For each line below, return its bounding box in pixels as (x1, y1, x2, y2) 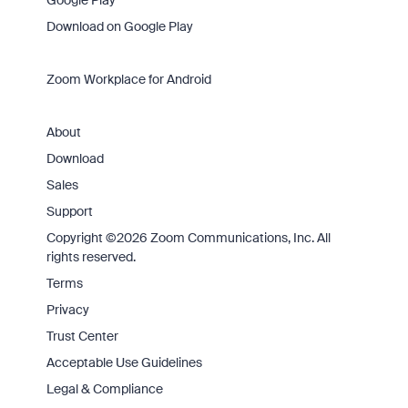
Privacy (46, 301, 89, 318)
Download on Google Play (46, 18, 193, 35)
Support (46, 203, 93, 219)
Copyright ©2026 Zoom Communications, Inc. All (46, 229, 331, 246)
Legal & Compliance (46, 381, 163, 397)
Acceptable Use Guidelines (46, 354, 202, 371)
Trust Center (46, 328, 118, 344)
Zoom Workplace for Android (46, 71, 211, 87)
